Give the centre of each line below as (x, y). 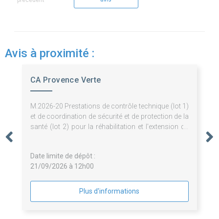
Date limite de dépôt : (63, 156)
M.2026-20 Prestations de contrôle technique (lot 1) (109, 106)
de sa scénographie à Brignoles (78, 147)
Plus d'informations (109, 191)
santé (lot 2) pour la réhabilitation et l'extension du (109, 127)
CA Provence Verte (66, 80)
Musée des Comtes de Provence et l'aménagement (109, 137)
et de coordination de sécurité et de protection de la (109, 117)
